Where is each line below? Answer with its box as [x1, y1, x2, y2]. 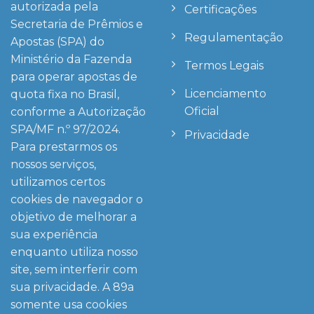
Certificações [184, 2, 257, 16]
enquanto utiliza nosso [11, 245, 138, 259]
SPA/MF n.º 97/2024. [11, 122, 121, 136]
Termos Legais [184, 58, 264, 72]
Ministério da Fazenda [11, 52, 132, 66]
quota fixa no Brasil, [11, 87, 119, 101]
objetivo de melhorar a [11, 210, 137, 224]
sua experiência [11, 227, 97, 241]
